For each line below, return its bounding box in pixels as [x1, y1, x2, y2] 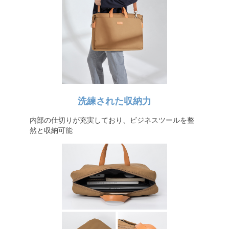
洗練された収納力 [78, 96, 151, 106]
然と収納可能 [29, 126, 73, 134]
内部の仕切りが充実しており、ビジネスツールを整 [29, 116, 194, 124]
